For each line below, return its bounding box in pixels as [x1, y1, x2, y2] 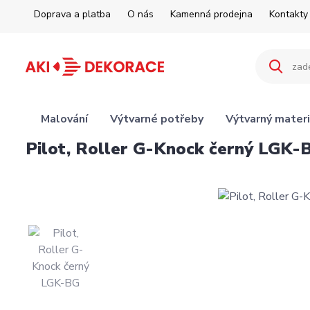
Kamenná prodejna [170, 8, 253, 21]
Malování [40, 111, 88, 127]
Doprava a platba [34, 8, 111, 21]
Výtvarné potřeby [109, 111, 203, 127]
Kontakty [269, 8, 308, 21]
